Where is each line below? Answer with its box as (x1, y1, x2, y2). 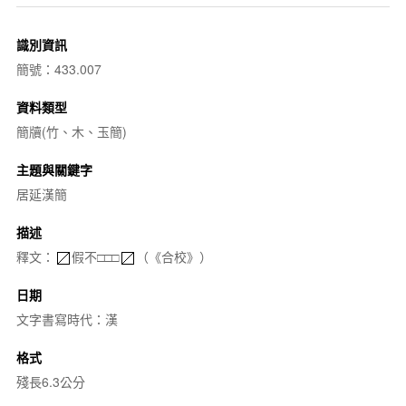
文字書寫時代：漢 (15, 309, 118, 328)
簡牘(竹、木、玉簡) (15, 121, 127, 140)
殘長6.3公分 (15, 372, 85, 391)
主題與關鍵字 (15, 159, 92, 179)
